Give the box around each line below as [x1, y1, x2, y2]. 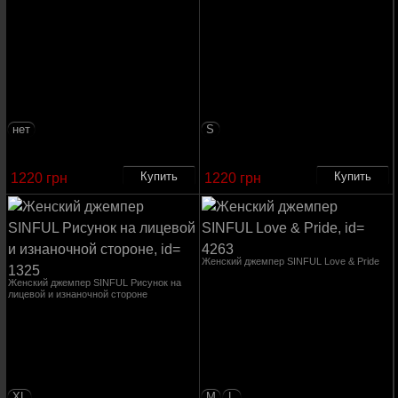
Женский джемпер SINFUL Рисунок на [7, 277, 181, 288]
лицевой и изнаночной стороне [7, 289, 147, 299]
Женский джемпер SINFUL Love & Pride [201, 256, 379, 267]
